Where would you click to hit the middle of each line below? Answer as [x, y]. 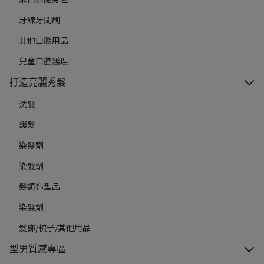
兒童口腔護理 [44, 61]
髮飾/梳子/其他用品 [55, 228]
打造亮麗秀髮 [38, 82]
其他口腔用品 [44, 40]
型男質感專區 [38, 249]
